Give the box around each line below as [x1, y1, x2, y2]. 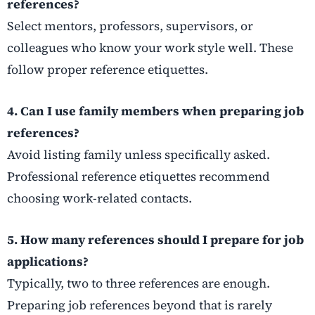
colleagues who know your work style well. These [7, 39, 293, 56]
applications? [7, 252, 89, 270]
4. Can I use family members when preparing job [7, 102, 304, 120]
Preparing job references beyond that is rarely [7, 296, 272, 314]
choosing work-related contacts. [7, 189, 192, 207]
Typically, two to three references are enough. [7, 274, 270, 292]
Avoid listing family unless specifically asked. [7, 146, 270, 163]
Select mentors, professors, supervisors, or [7, 17, 253, 34]
